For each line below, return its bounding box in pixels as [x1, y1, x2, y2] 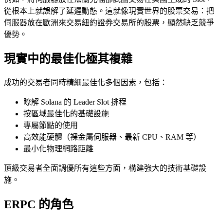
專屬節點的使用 [23, 121, 78, 129]
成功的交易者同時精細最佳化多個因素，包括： [4, 78, 167, 87]
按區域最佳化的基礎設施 [23, 109, 109, 118]
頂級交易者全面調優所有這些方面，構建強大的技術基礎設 [4, 163, 206, 172]
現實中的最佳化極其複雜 [4, 52, 132, 65]
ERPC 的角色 [4, 198, 73, 211]
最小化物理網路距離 [23, 144, 93, 153]
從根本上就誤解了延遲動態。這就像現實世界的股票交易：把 [4, 6, 214, 15]
